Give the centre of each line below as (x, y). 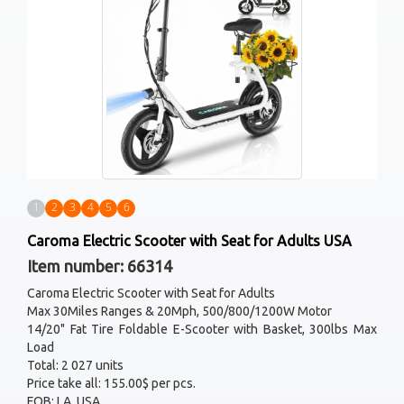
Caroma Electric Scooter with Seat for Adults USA (189, 241)
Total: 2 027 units (75, 366)
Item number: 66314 (100, 266)
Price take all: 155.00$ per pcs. (111, 384)
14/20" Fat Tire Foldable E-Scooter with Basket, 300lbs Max (202, 330)
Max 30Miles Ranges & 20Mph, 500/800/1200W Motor (179, 312)
